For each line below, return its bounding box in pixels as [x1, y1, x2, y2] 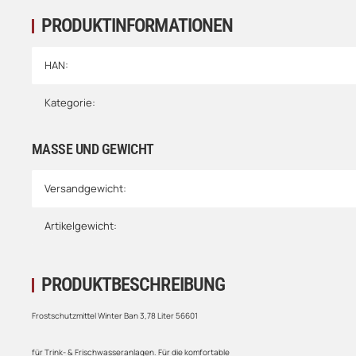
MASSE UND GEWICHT [32, 141, 147, 158]
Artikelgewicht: [44, 219, 117, 234]
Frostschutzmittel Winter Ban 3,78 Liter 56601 [32, 310, 198, 322]
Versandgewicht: [44, 181, 126, 196]
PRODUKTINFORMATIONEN [41, 14, 233, 37]
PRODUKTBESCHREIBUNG [41, 273, 225, 296]
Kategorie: [44, 95, 95, 110]
